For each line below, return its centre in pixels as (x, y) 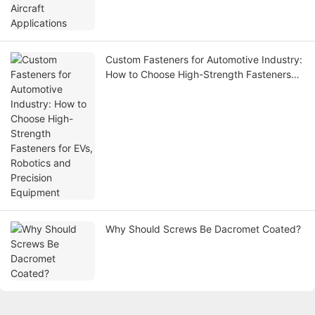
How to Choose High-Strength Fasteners (198, 75)
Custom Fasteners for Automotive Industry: (204, 60)
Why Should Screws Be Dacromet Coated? (203, 229)
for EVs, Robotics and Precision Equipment (202, 89)
